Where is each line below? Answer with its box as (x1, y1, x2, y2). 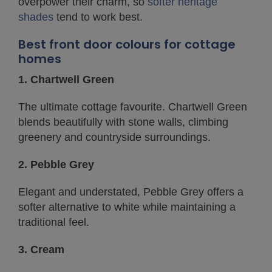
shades (18, 11, 53, 23)
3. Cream (18, 243, 64, 256)
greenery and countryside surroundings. (18, 131, 211, 143)
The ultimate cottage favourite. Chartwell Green (18, 101, 247, 113)
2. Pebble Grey (18, 158, 94, 171)
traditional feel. (18, 216, 89, 228)
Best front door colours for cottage (18, 36, 236, 53)
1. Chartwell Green (18, 73, 114, 86)
